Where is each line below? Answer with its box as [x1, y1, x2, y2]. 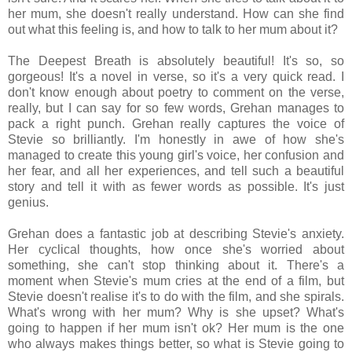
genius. [8, 195, 49, 209]
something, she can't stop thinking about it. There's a [8, 258, 344, 272]
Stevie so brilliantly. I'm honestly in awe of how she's [8, 132, 344, 146]
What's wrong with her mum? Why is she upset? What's [8, 305, 344, 319]
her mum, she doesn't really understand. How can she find [8, 6, 344, 20]
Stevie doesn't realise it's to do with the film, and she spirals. [8, 289, 344, 303]
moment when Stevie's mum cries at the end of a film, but [8, 273, 344, 288]
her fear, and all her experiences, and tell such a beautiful [8, 163, 344, 178]
